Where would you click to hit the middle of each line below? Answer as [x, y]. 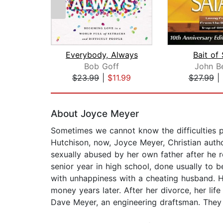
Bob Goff [102, 66]
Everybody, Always [102, 55]
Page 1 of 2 [72, 88]
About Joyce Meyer [95, 114]
